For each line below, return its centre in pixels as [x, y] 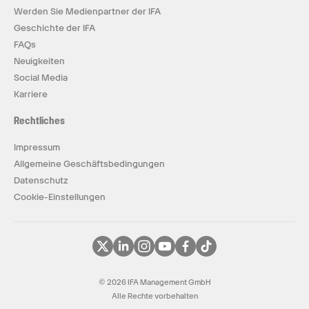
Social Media [41, 78]
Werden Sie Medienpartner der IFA [87, 11]
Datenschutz [41, 180]
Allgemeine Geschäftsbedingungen [89, 164]
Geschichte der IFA [54, 28]
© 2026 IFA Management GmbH [154, 282]
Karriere [31, 94]
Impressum [37, 147]
